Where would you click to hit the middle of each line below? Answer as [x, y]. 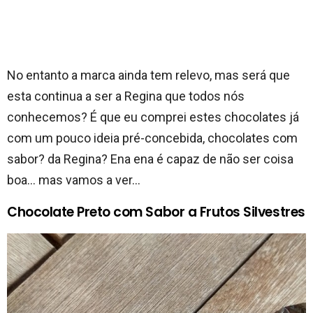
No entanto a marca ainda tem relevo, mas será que [148, 75]
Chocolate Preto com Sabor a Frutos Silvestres [156, 212]
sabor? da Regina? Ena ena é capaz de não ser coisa [150, 159]
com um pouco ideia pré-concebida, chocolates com [152, 138]
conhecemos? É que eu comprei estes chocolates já [153, 117]
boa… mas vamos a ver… [74, 180]
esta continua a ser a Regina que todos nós [126, 96]
